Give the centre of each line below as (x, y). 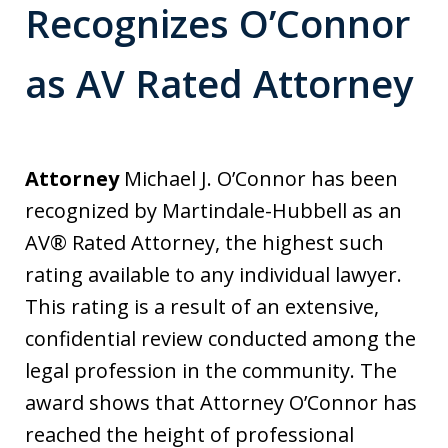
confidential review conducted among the (220, 339)
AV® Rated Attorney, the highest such (204, 243)
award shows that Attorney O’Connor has (221, 403)
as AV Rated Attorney (219, 83)
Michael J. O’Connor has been (258, 179)
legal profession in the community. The (211, 371)
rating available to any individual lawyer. (213, 275)
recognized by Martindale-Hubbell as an (213, 211)
